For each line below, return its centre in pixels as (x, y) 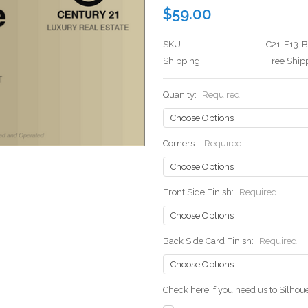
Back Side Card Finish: (209, 241)
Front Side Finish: (199, 192)
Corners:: (182, 144)
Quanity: (181, 95)
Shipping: (183, 61)
